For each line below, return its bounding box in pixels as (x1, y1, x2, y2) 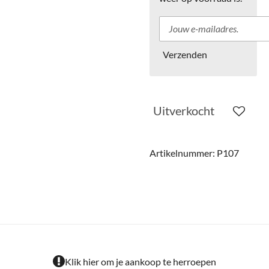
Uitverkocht (153, 103, 214, 118)
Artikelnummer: (150, 147, 215, 159)
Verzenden (163, 48, 207, 60)
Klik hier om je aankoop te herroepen (65, 255, 216, 267)
